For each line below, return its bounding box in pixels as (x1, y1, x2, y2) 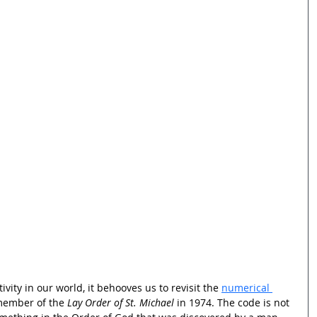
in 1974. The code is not (174, 295, 292, 309)
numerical (221, 280, 272, 294)
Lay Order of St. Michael (67, 295, 174, 309)
